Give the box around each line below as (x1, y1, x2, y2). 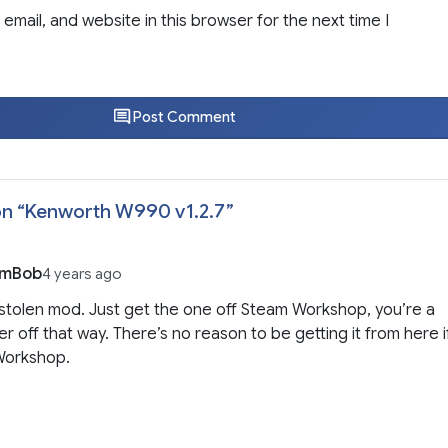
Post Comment (131, 108, 236, 127)
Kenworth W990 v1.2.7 (25, 198, 226, 223)
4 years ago (42, 264, 123, 283)
